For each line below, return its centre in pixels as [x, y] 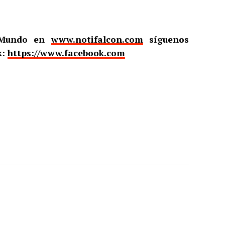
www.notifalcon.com [97, 39]
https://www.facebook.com [66, 53]
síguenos [166, 39]
